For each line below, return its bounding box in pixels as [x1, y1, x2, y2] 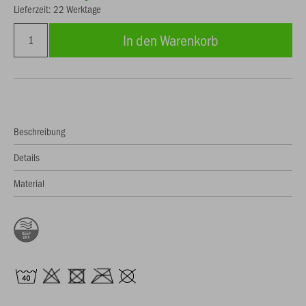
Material [14, 176, 44, 190]
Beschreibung [14, 124, 65, 138]
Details [14, 150, 40, 164]
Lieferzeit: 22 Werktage [14, 2, 101, 16]
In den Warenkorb [123, 30, 219, 50]
